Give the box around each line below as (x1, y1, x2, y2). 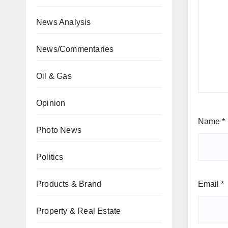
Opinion (36, 99, 66, 107)
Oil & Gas (36, 72, 72, 80)
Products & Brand (36, 180, 102, 188)
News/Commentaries (36, 45, 114, 53)
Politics (36, 153, 64, 161)
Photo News (36, 126, 81, 134)
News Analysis (36, 18, 91, 26)
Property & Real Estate (36, 207, 121, 215)
